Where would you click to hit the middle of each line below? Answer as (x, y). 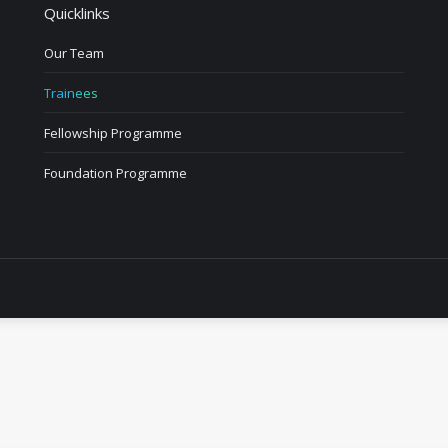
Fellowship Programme (112, 133)
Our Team (73, 53)
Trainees (70, 93)
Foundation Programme (115, 173)
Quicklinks (76, 13)
